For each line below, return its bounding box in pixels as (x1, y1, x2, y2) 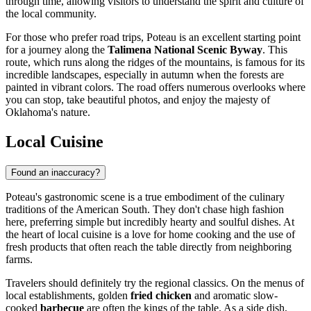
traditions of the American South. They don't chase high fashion (6, 203, 284, 216)
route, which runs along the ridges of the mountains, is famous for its (6, 56, 305, 69)
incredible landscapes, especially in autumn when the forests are (6, 69, 284, 81)
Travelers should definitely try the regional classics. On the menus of (6, 277, 304, 289)
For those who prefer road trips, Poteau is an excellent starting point (6, 31, 301, 44)
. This (262, 44, 287, 56)
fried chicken (131, 289, 192, 302)
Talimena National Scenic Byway (108, 44, 262, 56)
